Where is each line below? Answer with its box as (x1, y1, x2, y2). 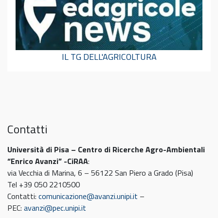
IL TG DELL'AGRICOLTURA (61, 50, 157, 64)
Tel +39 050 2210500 (7, 179, 80, 191)
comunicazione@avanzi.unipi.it (38, 190, 138, 202)
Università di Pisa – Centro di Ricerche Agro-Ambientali (7, 144, 205, 156)
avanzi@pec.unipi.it (24, 202, 86, 214)
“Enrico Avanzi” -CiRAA (7, 155, 88, 167)
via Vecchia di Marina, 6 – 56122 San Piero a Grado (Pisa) (7, 167, 193, 179)
